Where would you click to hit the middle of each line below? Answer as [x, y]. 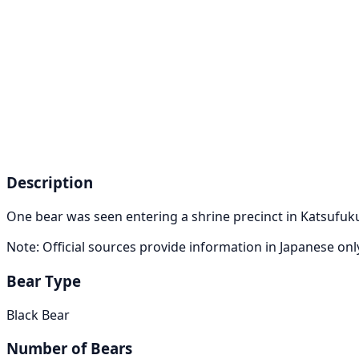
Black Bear [38, 315]
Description [50, 183]
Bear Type [44, 280]
